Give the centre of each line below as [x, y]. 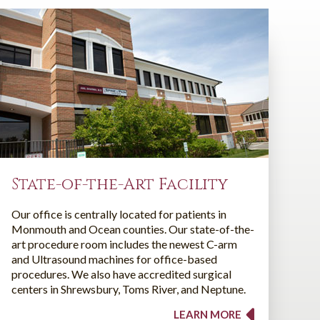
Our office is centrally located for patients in [119, 214]
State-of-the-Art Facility [120, 184]
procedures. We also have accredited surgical [121, 274]
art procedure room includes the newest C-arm [124, 244]
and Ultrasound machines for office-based [114, 259]
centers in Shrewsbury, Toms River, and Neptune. [129, 289]
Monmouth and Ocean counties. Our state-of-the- [133, 229]
